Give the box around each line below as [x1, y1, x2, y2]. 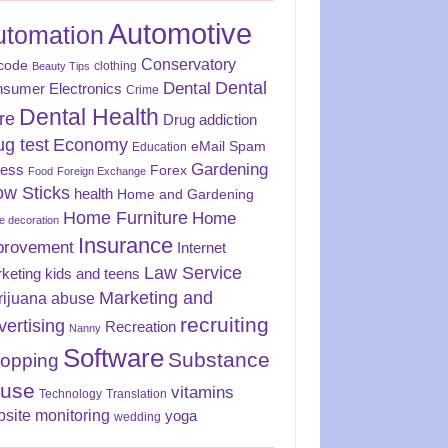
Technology [39, 387, 103, 402]
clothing [94, 59, 138, 74]
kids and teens [45, 266, 141, 283]
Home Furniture [63, 208, 189, 229]
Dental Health [19, 104, 160, 131]
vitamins [171, 383, 235, 403]
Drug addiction [163, 112, 258, 129]
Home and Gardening [117, 186, 255, 203]
